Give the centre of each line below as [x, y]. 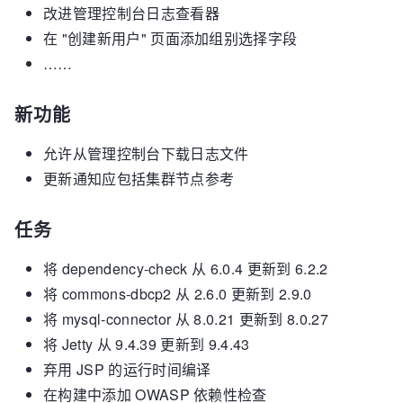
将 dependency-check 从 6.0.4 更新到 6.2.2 [186, 269]
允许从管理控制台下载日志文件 [146, 153]
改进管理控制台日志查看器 [131, 13]
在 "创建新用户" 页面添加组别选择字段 [170, 38]
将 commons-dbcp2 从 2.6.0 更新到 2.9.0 [178, 294]
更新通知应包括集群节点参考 [139, 179]
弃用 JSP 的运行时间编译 [127, 369]
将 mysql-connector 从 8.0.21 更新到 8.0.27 [186, 319]
